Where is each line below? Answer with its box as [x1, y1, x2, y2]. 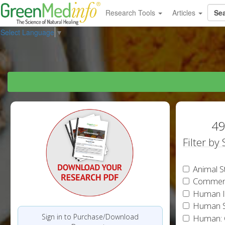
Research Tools [105, 8, 157, 18]
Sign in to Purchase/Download [41, 211, 139, 221]
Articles [172, 8, 197, 18]
